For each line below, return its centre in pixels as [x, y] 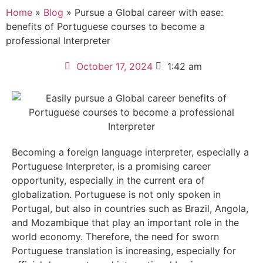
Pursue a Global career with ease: [147, 12]
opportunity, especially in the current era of [108, 180]
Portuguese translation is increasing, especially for [124, 250]
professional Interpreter [58, 40]
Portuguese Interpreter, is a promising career [111, 166]
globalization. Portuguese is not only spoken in [116, 194]
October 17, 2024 [114, 66]
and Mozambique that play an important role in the [125, 222]
